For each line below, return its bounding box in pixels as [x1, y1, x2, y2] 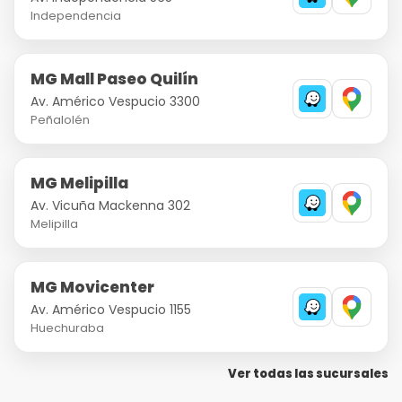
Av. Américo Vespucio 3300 [31, 92, 200, 111]
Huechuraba [31, 319, 104, 337]
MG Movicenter [31, 276, 154, 299]
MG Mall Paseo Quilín [31, 68, 198, 91]
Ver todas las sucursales [228, 365, 389, 383]
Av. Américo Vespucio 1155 [31, 301, 191, 319]
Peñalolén [31, 111, 90, 129]
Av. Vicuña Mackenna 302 [31, 197, 190, 215]
